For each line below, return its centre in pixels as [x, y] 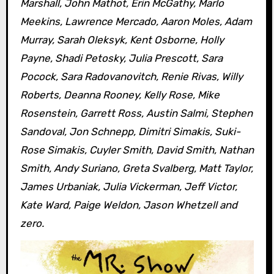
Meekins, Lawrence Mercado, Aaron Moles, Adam [136, 22]
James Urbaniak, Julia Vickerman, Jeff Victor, [128, 187]
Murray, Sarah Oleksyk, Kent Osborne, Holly [122, 40]
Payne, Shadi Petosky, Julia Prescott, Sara [121, 58]
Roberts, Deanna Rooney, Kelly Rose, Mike [120, 95]
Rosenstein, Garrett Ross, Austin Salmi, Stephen [136, 113]
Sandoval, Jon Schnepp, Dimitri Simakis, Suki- [130, 132]
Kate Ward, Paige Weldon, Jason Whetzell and [128, 205]
